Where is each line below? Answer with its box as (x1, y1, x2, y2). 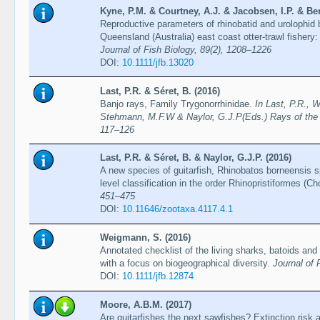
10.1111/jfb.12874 (121, 271, 194, 282)
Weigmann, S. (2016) (99, 232, 191, 244)
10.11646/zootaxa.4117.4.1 (121, 204, 233, 215)
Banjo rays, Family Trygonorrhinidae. (99, 98, 255, 109)
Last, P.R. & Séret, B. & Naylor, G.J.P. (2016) (99, 152, 291, 164)
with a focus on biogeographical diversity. (99, 258, 273, 269)
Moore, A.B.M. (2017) (99, 299, 191, 310)
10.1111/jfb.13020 (121, 56, 194, 68)
